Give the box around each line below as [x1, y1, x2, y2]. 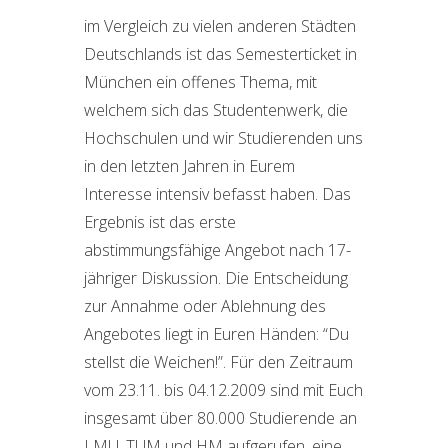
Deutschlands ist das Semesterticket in [84, 43, 357, 65]
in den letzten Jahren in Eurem [84, 155, 295, 177]
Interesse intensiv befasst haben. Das [84, 183, 351, 205]
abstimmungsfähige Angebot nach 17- [84, 239, 351, 261]
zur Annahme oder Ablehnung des [84, 295, 326, 317]
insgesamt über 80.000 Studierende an [84, 407, 357, 429]
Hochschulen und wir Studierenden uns [84, 127, 363, 149]
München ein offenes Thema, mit [84, 71, 317, 93]
